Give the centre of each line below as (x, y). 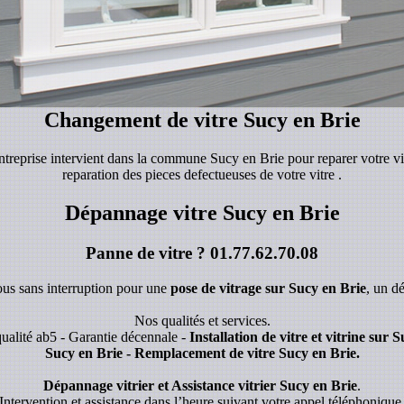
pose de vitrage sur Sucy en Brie (268, 288)
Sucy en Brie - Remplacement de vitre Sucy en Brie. (202, 353)
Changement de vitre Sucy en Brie (202, 120)
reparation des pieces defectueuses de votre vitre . (202, 175)
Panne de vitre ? (148, 253)
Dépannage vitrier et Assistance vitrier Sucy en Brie (200, 385)
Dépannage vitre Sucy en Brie (202, 213)
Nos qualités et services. (202, 320)
